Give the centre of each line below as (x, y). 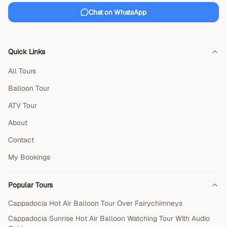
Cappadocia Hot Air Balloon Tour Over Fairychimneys (95, 203)
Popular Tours (30, 185)
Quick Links (27, 52)
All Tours (22, 71)
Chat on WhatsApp (118, 12)
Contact (21, 140)
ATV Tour (23, 105)
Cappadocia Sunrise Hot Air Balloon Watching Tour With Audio (109, 218)
